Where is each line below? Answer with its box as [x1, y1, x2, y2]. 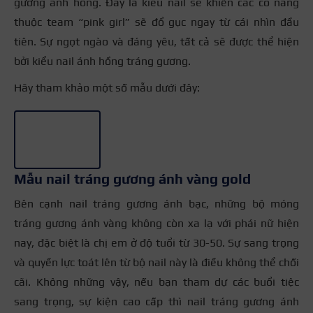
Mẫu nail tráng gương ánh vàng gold [14, 170, 251, 187]
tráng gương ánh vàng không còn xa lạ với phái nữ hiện [14, 216, 299, 230]
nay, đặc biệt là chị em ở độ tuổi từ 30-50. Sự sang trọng [14, 235, 299, 249]
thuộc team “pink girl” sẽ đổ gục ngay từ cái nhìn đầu [14, 15, 299, 29]
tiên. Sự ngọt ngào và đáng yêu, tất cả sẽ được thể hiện [14, 34, 299, 48]
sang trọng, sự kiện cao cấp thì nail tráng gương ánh [14, 294, 299, 308]
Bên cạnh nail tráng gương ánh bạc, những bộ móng [14, 196, 299, 210]
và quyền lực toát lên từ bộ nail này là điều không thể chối [14, 255, 299, 269]
